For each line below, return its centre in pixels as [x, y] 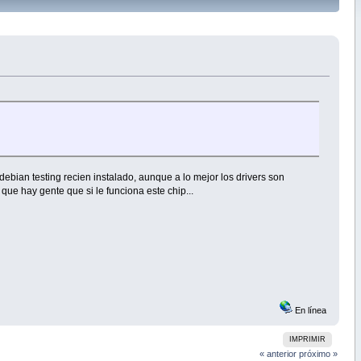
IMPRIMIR [307, 340]
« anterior [278, 354]
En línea [310, 311]
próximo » [319, 354]
